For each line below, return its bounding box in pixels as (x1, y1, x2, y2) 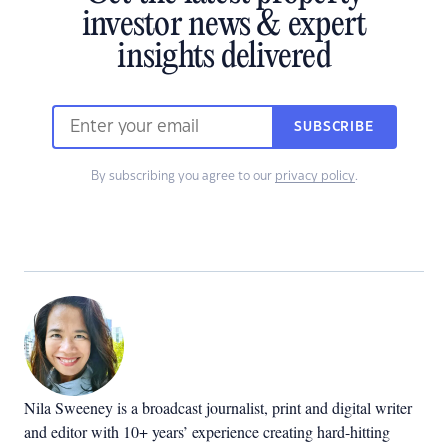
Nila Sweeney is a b (24, 397, 150, 418)
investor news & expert (81, 7, 367, 45)
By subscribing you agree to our (90, 170, 275, 182)
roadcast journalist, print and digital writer (150, 397, 412, 418)
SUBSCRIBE (294, 121, 374, 133)
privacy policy (274, 170, 355, 182)
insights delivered (117, 39, 331, 77)
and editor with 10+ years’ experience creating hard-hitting (24, 421, 390, 442)
